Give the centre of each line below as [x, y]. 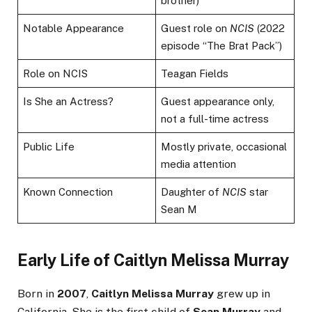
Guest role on [196, 29]
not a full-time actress [215, 119]
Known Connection [68, 192]
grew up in [242, 293]
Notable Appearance [74, 29]
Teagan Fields [195, 74]
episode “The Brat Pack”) [222, 46]
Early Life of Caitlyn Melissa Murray [153, 260]
